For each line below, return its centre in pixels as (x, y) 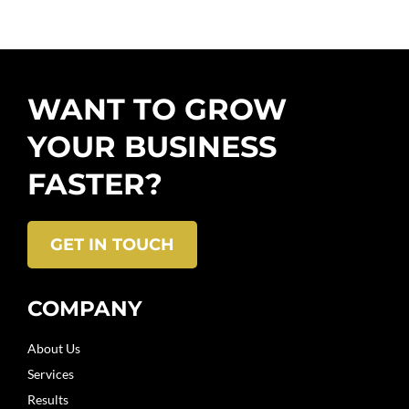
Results (48, 399)
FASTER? (95, 184)
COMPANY (85, 308)
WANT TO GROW (157, 109)
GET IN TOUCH (112, 244)
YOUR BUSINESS (152, 146)
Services (51, 373)
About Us (54, 348)
